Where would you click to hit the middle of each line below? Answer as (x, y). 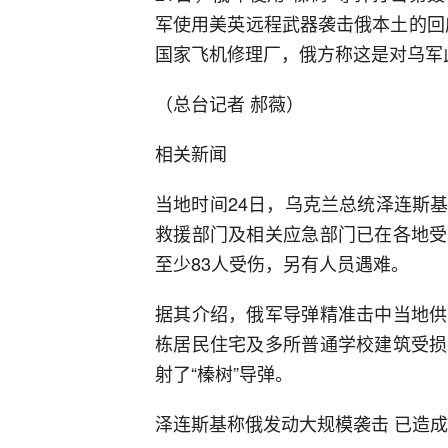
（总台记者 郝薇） (229, 103)
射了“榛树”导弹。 (224, 373)
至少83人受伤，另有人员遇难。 (282, 263)
